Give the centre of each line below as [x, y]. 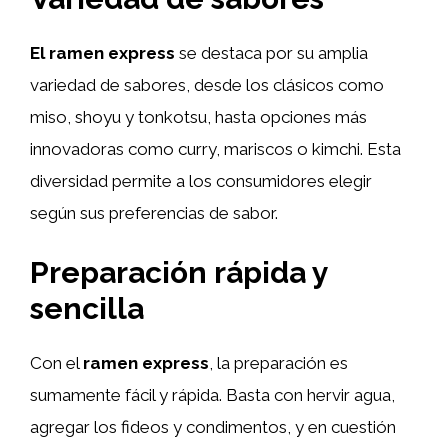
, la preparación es [278, 362]
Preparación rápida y [179, 272]
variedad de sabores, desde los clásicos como [207, 85]
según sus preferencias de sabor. [154, 213]
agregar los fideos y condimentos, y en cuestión [213, 426]
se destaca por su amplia [271, 53]
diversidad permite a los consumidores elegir [201, 181]
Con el [56, 362]
